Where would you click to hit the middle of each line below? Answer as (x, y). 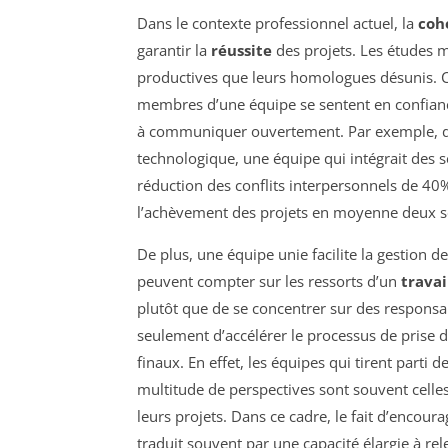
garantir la (174, 49)
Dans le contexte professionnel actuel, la (277, 22)
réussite (241, 49)
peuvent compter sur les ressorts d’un (269, 280)
